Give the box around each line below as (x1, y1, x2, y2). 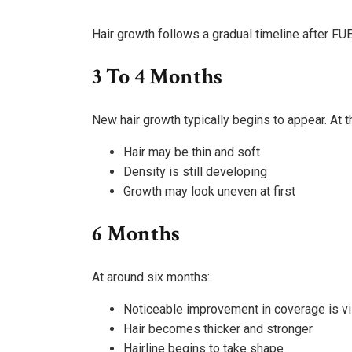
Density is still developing (123, 163, 267, 179)
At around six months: (92, 269, 210, 284)
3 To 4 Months (92, 61, 222, 91)
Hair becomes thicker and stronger (123, 321, 313, 336)
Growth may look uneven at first (123, 183, 295, 199)
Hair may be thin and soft (123, 144, 260, 159)
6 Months (92, 218, 180, 248)
